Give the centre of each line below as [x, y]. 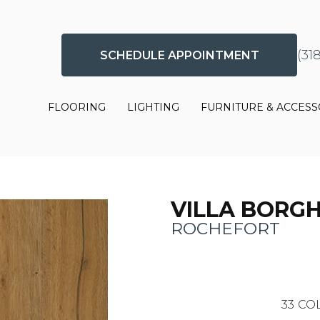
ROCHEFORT [225, 228]
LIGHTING [154, 107]
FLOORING [77, 107]
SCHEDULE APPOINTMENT [179, 55]
